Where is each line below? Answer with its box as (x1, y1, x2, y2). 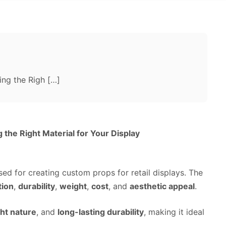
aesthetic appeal (130, 181, 195, 191)
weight (60, 181, 87, 191)
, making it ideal (144, 207, 204, 217)
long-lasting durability (58, 207, 144, 217)
